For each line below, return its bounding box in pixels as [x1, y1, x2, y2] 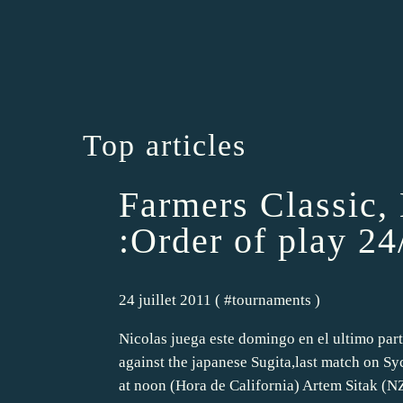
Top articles [83, 128, 246, 162]
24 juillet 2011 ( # [119, 291, 232, 309]
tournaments [232, 291, 311, 309]
